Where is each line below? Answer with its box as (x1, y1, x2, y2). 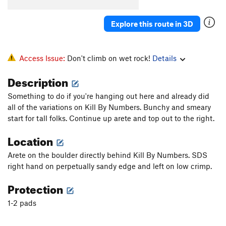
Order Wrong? (13, 16, 55, 24)
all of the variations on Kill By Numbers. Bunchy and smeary (8, 102, 211, 112)
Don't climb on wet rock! (67, 53, 152, 63)
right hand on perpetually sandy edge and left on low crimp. (8, 161, 212, 171)
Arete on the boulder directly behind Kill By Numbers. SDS (8, 150, 207, 160)
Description (8, 72, 70, 90)
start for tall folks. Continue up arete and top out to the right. (8, 114, 214, 123)
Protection (8, 179, 65, 197)
